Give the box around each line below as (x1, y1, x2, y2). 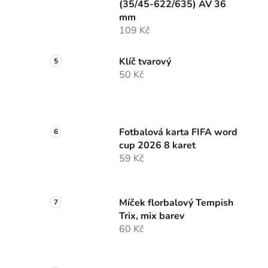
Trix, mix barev (119, 209, 184, 223)
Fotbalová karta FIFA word (119, 126, 237, 139)
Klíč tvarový (119, 55, 171, 69)
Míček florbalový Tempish (119, 196, 233, 210)
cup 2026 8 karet (119, 139, 196, 153)
